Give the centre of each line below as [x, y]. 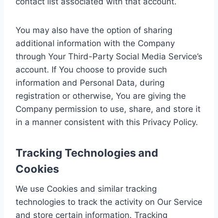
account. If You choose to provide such [91, 69]
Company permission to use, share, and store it [108, 109]
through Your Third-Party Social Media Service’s [109, 56]
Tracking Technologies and [87, 153]
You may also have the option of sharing [94, 30]
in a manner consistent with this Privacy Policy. [107, 122]
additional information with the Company [95, 43]
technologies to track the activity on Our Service [109, 202]
